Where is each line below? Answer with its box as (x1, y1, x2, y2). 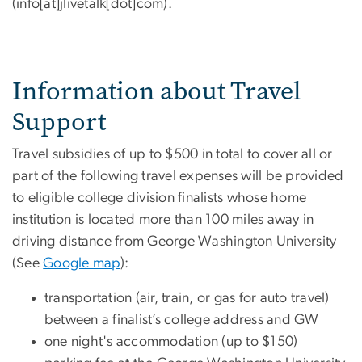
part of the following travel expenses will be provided (12, 169, 344, 184)
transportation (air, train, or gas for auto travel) (44, 291, 330, 306)
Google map (43, 256, 120, 271)
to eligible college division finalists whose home (12, 191, 307, 206)
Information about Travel (12, 74, 301, 109)
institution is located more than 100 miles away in (12, 213, 314, 228)
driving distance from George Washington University (12, 234, 337, 250)
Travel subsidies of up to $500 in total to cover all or (12, 147, 333, 162)
